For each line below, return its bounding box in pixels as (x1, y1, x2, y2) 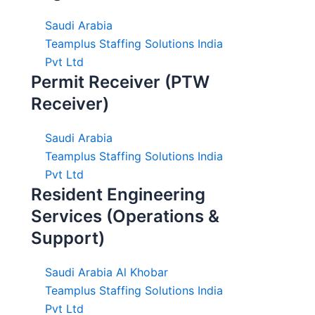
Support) (31, 227, 105, 248)
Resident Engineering (31, 184, 205, 205)
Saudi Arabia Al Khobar (45, 264, 168, 279)
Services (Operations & (31, 205, 219, 226)
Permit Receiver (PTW (31, 71, 210, 92)
